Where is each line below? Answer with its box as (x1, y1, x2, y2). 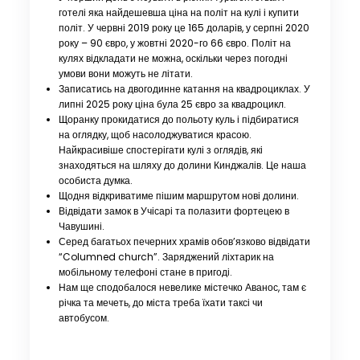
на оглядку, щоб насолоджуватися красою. (59, 128, 252, 142)
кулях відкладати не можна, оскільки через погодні (59, 51, 288, 66)
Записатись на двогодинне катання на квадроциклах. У (59, 82, 311, 96)
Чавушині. (59, 219, 105, 234)
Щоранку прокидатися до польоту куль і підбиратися (59, 112, 300, 127)
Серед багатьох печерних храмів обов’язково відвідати (59, 235, 311, 249)
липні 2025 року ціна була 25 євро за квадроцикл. (59, 97, 287, 112)
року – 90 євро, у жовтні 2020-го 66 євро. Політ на (59, 36, 292, 51)
